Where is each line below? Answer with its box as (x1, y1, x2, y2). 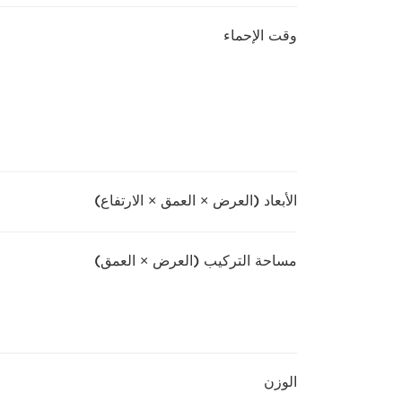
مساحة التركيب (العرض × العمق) (94, 252, 297, 269)
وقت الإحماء (223, 27, 297, 44)
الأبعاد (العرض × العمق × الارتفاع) (94, 192, 297, 209)
